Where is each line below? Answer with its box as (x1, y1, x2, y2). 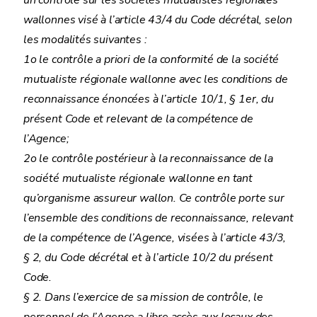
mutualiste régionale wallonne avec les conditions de (23, 71, 288, 87)
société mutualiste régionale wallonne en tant (23, 171, 253, 186)
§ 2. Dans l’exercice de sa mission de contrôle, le (23, 289, 264, 305)
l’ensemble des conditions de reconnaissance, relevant (23, 210, 294, 226)
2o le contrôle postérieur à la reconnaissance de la (23, 151, 273, 166)
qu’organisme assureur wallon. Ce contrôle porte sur (23, 190, 284, 206)
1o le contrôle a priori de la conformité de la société (23, 52, 279, 67)
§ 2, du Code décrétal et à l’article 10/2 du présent (23, 250, 273, 265)
